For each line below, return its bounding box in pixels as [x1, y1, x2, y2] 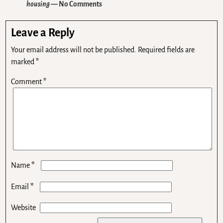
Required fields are [138, 45, 195, 54]
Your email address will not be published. [11, 45, 137, 54]
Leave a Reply [11, 27, 75, 39]
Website [11, 203, 36, 212]
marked [11, 57, 36, 66]
